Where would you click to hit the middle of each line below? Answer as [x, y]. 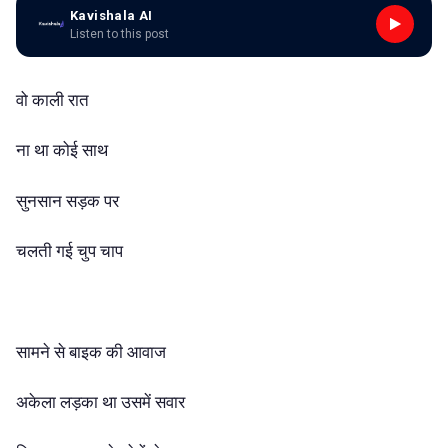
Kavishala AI [111, 15]
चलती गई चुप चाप [69, 251]
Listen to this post [119, 33]
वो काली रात [52, 100]
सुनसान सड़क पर [67, 200]
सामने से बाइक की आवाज [91, 352]
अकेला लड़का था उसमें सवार [100, 402]
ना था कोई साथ [62, 150]
